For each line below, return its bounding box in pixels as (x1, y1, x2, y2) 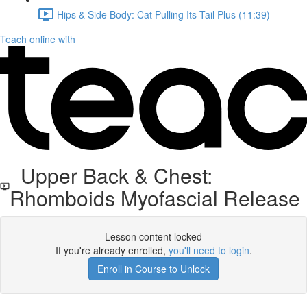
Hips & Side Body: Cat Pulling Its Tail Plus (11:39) (57, 7, 270, 21)
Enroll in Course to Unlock (97, 262, 210, 275)
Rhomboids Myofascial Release (10, 183, 301, 212)
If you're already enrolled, (55, 243, 169, 257)
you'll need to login (168, 243, 249, 257)
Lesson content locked (105, 230, 202, 243)
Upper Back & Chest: (10, 160, 213, 190)
